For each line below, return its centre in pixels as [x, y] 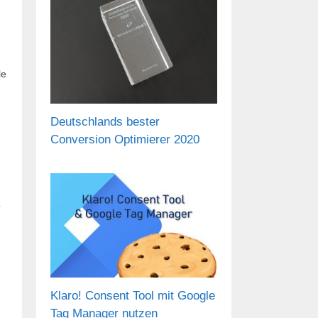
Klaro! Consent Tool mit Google [133, 296]
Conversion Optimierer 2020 [125, 139]
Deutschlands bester [105, 121]
